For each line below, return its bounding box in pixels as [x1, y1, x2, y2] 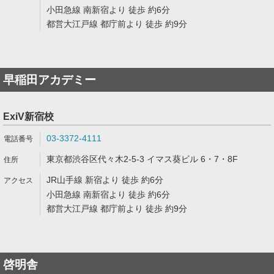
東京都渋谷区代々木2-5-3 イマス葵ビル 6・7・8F [46, 154, 238, 164]
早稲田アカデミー [3, 73, 96, 86]
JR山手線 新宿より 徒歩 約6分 [46, 175, 163, 185]
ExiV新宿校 [3, 111, 54, 122]
